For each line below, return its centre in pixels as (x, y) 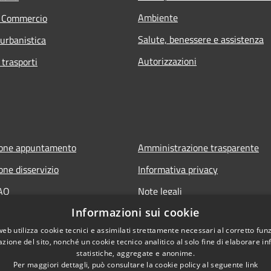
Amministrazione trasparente (198, 147)
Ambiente (158, 17)
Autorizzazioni (167, 61)
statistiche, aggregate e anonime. (135, 253)
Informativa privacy (178, 169)
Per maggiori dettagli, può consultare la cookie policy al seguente (129, 265)
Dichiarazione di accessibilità (197, 213)
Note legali (160, 191)
